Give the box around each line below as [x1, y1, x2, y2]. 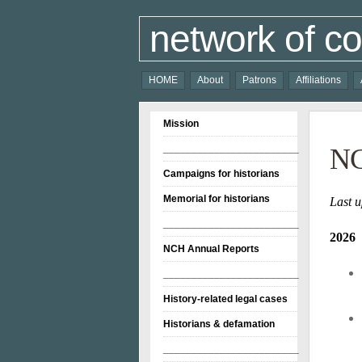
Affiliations [296, 74, 341, 86]
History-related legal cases [163, 293, 288, 305]
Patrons [242, 74, 276, 86]
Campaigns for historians [163, 168, 280, 179]
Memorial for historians [163, 193, 270, 204]
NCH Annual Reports [163, 243, 259, 255]
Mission [163, 118, 199, 129]
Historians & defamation [163, 318, 275, 330]
